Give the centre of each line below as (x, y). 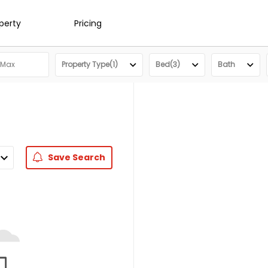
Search (88, 157)
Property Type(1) (90, 64)
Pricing (88, 23)
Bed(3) (168, 64)
